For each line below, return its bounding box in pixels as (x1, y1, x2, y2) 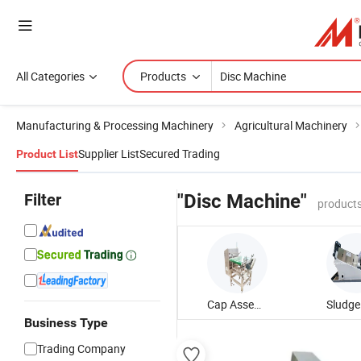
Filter (24, 190, 61, 210)
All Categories (16, 68, 85, 84)
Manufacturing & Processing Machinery (16, 118, 214, 133)
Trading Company (37, 341, 126, 356)
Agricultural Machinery (234, 118, 347, 133)
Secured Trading (139, 146, 220, 161)
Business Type (24, 315, 108, 330)
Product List (16, 147, 78, 160)
